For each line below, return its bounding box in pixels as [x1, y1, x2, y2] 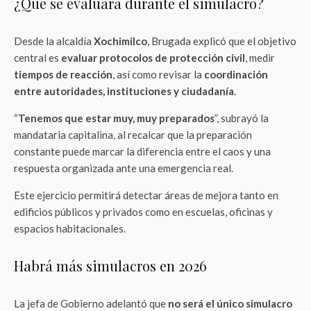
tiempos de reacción [14, 68, 112, 81]
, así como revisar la [112, 68, 204, 81]
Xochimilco [94, 35, 147, 47]
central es [14, 51, 61, 64]
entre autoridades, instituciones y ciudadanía [14, 85, 234, 97]
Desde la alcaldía [14, 35, 94, 47]
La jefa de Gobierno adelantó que [14, 297, 168, 310]
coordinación [204, 68, 268, 81]
